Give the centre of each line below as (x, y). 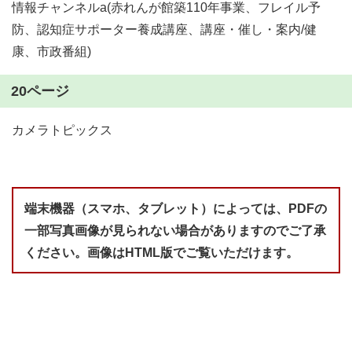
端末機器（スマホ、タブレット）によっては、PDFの (176, 209)
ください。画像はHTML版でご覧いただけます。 (161, 253)
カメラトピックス (62, 130)
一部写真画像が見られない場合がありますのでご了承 (175, 231)
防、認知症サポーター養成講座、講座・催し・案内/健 (164, 29)
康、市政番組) (51, 51)
